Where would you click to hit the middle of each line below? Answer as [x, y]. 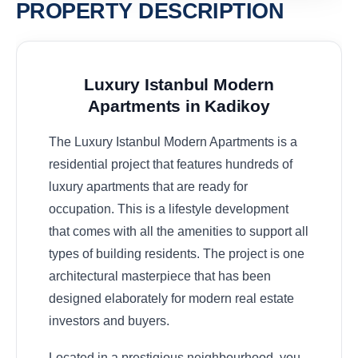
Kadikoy [237, 106]
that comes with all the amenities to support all [179, 231]
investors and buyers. [109, 320]
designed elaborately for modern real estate [171, 298]
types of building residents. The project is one [177, 253]
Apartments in [147, 106]
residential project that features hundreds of [171, 164]
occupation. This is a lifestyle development [169, 209]
